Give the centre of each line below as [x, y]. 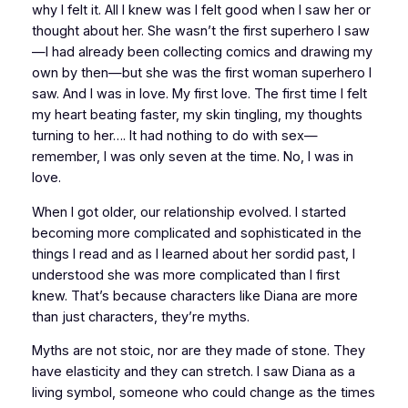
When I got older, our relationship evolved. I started [189, 212]
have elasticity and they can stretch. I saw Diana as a [193, 372]
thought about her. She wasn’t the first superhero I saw [200, 31]
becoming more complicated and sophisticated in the [196, 233]
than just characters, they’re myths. [140, 316]
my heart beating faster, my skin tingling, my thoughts [197, 115]
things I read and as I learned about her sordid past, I [193, 254]
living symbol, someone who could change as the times [203, 393]
